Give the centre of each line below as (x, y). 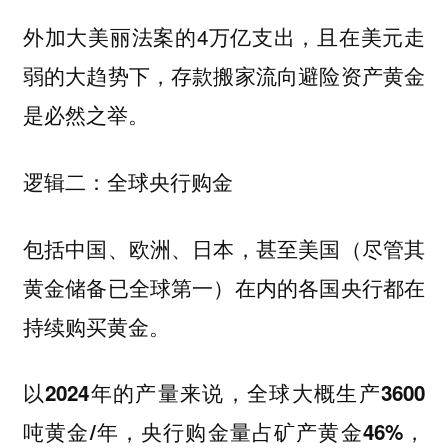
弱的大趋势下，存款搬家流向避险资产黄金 (224, 75)
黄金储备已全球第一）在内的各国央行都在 (224, 286)
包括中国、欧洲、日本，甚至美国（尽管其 (224, 247)
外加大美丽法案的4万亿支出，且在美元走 (224, 36)
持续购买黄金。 (96, 325)
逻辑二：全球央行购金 (127, 182)
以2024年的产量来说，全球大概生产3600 (224, 393)
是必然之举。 (85, 114)
